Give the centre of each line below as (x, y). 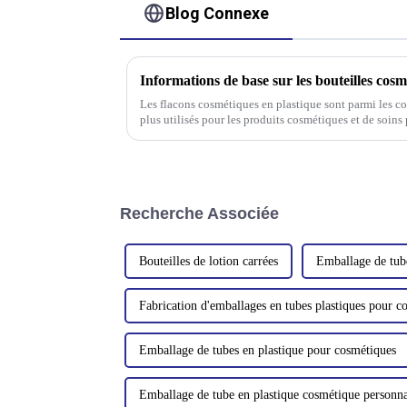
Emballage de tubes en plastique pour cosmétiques (268, 350)
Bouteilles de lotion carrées (208, 261)
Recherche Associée (199, 213)
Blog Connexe (218, 13)
